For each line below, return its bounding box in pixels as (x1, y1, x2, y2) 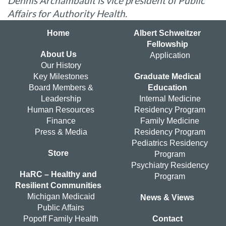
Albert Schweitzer (134, 29, 201, 38)
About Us (40, 50, 77, 59)
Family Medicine (140, 117, 200, 126)
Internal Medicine (139, 94, 201, 103)
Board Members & (28, 83, 93, 92)
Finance (46, 117, 76, 126)
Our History (40, 61, 81, 70)
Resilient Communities (15, 181, 102, 190)
